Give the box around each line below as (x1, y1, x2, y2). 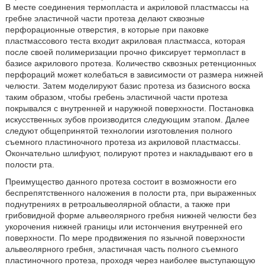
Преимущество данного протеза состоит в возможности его (5, 177, 237, 186)
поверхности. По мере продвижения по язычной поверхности (5, 233, 245, 243)
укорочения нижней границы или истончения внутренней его (5, 222, 243, 231)
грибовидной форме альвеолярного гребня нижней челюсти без (5, 211, 256, 220)
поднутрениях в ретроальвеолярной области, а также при (5, 199, 230, 209)
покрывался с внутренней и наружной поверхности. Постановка (5, 104, 254, 113)
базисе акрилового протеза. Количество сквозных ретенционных (5, 59, 256, 68)
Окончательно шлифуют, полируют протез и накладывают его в (5, 148, 253, 158)
